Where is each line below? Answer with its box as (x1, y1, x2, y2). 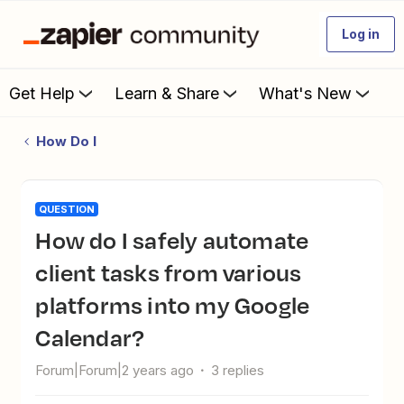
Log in (342, 26, 380, 41)
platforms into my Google (35, 288, 310, 322)
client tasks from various (35, 255, 302, 289)
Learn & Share (115, 83, 219, 103)
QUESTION (39, 203, 96, 216)
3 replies (211, 362, 265, 379)
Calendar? (35, 320, 145, 354)
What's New (259, 83, 352, 103)
